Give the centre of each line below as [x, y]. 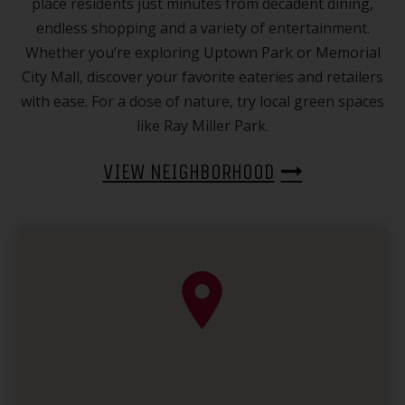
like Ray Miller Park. [202, 126]
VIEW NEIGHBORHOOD [188, 172]
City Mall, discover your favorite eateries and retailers [202, 77]
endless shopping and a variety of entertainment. [202, 28]
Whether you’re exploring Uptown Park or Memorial [202, 53]
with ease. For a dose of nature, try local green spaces [202, 102]
